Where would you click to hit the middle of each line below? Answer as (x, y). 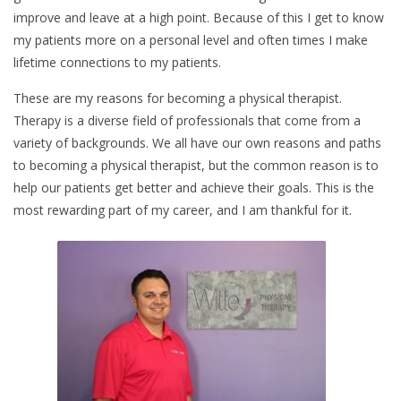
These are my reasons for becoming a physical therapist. (178, 98)
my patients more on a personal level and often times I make (191, 40)
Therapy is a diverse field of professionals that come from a (187, 120)
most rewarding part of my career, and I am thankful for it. (183, 210)
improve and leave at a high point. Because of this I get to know (199, 17)
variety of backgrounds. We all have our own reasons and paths (197, 143)
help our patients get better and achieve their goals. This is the (194, 188)
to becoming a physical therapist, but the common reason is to (196, 165)
